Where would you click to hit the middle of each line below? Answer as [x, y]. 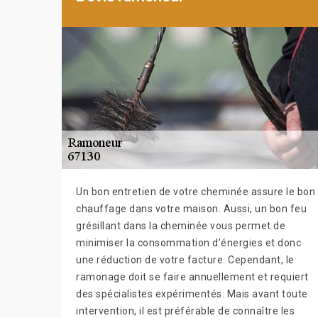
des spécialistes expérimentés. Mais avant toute [192, 294]
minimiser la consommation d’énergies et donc [188, 242]
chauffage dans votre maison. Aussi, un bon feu [191, 208]
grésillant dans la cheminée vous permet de [181, 225]
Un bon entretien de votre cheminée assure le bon [196, 191]
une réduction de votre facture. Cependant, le [185, 259]
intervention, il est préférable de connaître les [185, 311]
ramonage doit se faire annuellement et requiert [192, 276]
